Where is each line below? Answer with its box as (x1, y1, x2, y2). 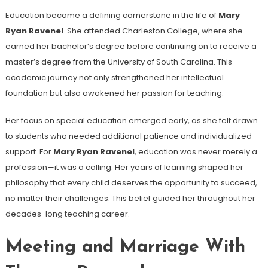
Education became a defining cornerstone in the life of (5, 9, 218, 21)
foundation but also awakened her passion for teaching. (5, 87, 224, 99)
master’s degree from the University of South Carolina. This (5, 56, 232, 68)
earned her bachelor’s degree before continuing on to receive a (5, 40, 257, 52)
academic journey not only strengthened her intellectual (5, 71, 224, 83)
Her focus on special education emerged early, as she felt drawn (5, 114, 258, 126)
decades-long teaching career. (5, 208, 130, 220)
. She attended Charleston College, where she (63, 25, 243, 36)
